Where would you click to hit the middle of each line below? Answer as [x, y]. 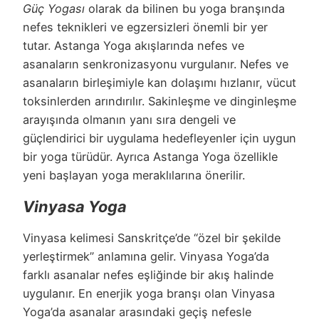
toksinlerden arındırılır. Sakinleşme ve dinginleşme [159, 101]
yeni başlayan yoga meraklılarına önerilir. [134, 175]
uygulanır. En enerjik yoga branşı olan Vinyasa [149, 293]
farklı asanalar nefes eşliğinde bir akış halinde [148, 274]
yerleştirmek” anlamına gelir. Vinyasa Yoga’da [146, 256]
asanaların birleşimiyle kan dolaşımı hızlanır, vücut [159, 82]
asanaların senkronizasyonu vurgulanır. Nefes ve [156, 64]
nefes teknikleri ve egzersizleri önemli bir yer [145, 27]
